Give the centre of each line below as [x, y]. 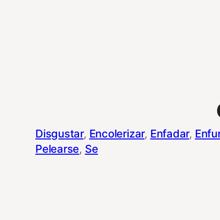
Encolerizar [117, 133]
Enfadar [170, 133]
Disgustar [60, 133]
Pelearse [57, 149]
